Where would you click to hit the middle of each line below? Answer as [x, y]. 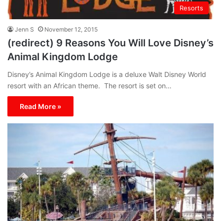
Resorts [191, 8]
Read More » [40, 107]
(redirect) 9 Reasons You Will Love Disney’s [110, 43]
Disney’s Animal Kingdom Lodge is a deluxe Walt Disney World [107, 74]
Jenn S [24, 30]
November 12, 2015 [71, 30]
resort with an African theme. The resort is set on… [90, 86]
